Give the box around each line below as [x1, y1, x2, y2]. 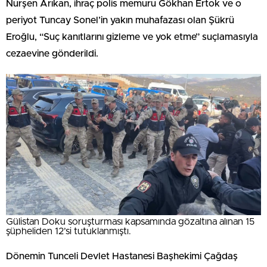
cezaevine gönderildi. [6, 49, 98, 58]
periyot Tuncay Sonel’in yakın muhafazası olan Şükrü [6, 15, 234, 25]
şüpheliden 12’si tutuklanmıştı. [6, 226, 131, 236]
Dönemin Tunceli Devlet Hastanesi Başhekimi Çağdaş [6, 251, 238, 261]
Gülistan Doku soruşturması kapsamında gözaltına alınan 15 [6, 216, 254, 226]
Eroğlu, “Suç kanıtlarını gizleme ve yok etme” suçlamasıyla [6, 32, 258, 42]
